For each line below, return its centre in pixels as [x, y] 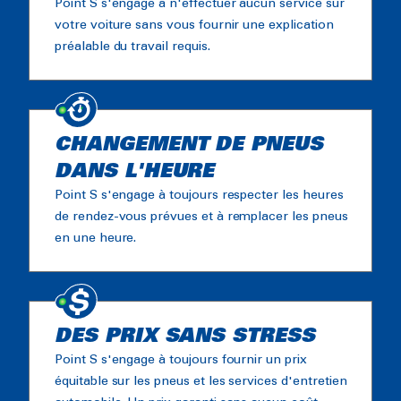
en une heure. [96, 238]
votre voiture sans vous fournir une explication [194, 25]
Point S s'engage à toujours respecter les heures [199, 195]
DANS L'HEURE [135, 171]
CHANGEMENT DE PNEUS [189, 145]
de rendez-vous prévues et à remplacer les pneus [201, 217]
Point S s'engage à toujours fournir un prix [181, 360]
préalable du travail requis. [132, 47]
